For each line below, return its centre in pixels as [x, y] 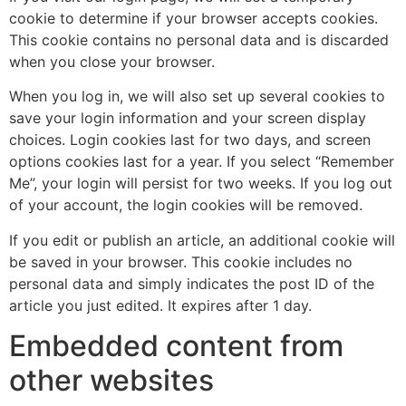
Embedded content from [176, 346]
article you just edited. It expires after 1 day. [160, 305]
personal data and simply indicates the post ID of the [192, 283]
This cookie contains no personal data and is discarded [199, 39]
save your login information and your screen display [188, 118]
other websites [111, 381]
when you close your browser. [112, 61]
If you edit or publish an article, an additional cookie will [202, 240]
